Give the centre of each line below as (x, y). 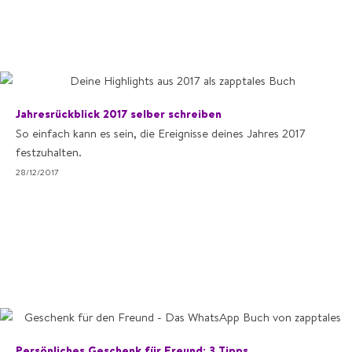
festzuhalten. (49, 152)
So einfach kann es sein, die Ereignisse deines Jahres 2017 (161, 133)
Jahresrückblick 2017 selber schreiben (119, 114)
